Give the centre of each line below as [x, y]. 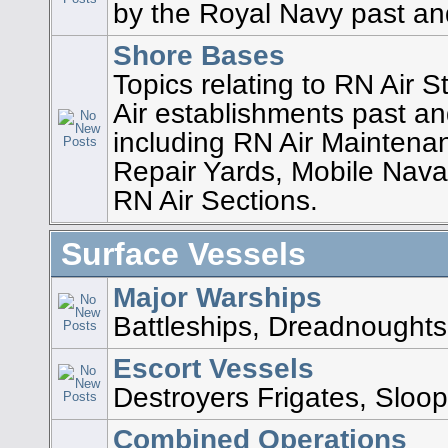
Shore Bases [199, 54]
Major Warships [218, 296]
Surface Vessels [183, 253]
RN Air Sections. [216, 199]
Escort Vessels [214, 367]
